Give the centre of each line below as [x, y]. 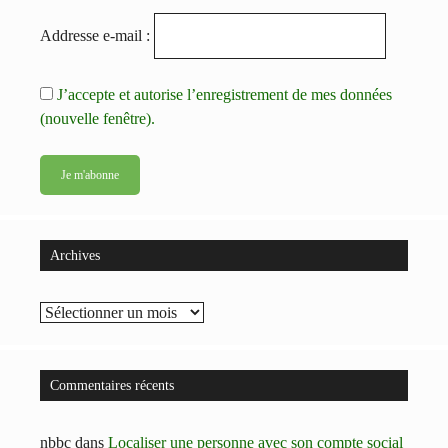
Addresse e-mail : [95, 35]
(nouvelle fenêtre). [97, 118]
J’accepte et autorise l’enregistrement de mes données [224, 94]
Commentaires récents [112, 385]
